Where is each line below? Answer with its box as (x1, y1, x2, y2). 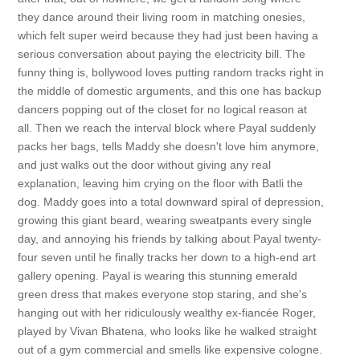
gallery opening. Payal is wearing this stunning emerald (17, 269, 297, 282)
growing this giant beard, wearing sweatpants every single (17, 214, 312, 227)
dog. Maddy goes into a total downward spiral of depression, (17, 195, 324, 208)
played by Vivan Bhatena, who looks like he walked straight (17, 325, 317, 337)
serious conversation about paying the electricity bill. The (17, 47, 305, 60)
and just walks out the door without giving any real (17, 158, 271, 171)
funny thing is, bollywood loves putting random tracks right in (17, 66, 324, 79)
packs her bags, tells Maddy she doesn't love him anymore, (17, 140, 319, 153)
